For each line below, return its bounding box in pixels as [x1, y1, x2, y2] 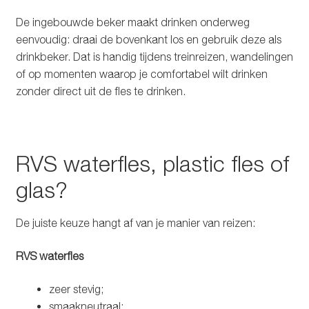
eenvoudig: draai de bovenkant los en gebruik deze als [15, 32, 281, 46]
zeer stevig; [48, 282, 103, 295]
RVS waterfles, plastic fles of [15, 150, 289, 177]
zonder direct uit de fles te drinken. [15, 84, 186, 97]
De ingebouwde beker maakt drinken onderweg [15, 15, 250, 28]
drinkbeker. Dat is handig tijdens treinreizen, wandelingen [15, 50, 293, 63]
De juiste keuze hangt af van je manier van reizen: [15, 217, 255, 230]
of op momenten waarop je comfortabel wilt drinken [15, 67, 268, 80]
